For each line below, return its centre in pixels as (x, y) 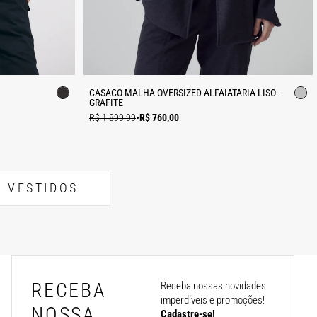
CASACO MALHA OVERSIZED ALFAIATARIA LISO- (184, 92)
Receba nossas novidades (213, 286)
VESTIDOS (43, 188)
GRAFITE (106, 102)
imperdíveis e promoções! (212, 300)
